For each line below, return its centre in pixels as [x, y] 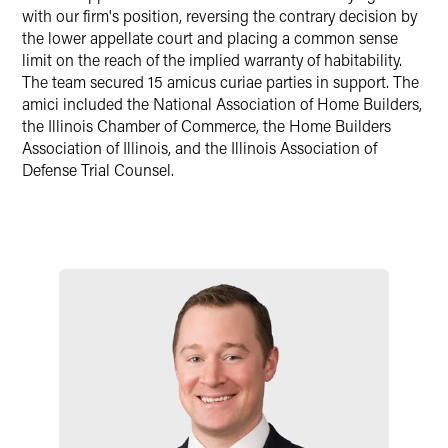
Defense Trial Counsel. [100, 169]
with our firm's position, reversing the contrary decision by [219, 15]
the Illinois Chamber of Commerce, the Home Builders [206, 125]
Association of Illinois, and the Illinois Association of [199, 147]
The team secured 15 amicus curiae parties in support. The [220, 81]
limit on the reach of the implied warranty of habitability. [212, 59]
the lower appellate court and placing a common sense [210, 37]
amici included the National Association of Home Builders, [222, 103]
